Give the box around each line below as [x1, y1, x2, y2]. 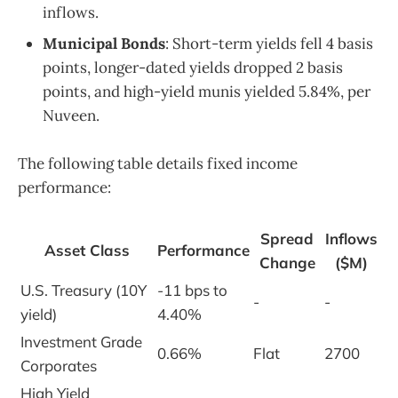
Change [259, 253, 315, 273]
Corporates [20, 356, 97, 376]
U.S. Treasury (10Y [20, 281, 147, 300]
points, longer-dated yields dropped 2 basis [43, 58, 343, 78]
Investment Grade [20, 332, 142, 352]
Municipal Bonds [43, 34, 165, 54]
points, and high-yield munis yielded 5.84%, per [43, 82, 370, 102]
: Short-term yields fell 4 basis [165, 34, 373, 54]
